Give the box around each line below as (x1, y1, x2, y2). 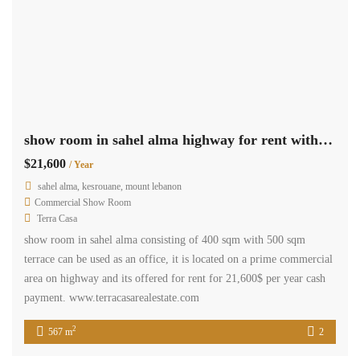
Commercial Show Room (35, 196, 131, 208)
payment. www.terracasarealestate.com (24, 291, 199, 304)
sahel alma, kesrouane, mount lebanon (38, 180, 182, 192)
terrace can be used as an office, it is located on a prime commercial (24, 252, 333, 265)
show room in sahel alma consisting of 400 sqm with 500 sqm (24, 233, 305, 246)
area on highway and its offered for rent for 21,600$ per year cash (24, 272, 325, 284)
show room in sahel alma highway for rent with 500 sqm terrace (318, 131, 333, 148)
